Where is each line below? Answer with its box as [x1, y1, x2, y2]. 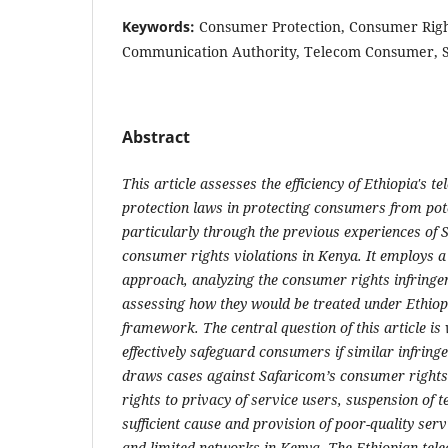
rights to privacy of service [122, 389, 298, 409]
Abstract [122, 125, 190, 148]
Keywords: [122, 16, 199, 36]
